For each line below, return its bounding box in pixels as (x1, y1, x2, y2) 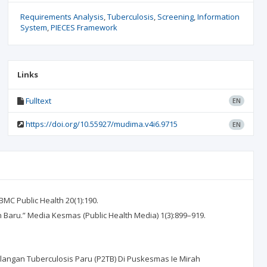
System (20, 22, 47, 33)
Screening (157, 11, 194, 22)
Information (197, 11, 240, 22)
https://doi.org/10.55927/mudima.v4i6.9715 (25, 119, 178, 129)
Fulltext (25, 95, 51, 106)
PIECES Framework (50, 22, 117, 33)
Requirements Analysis (20, 11, 104, 22)
